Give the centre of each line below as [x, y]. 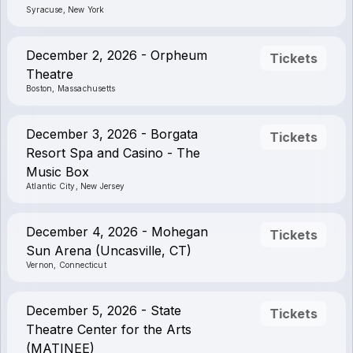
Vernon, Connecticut [66, 265]
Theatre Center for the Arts [109, 329]
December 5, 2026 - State [104, 310]
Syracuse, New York [65, 9]
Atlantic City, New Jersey [75, 186]
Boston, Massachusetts [71, 88]
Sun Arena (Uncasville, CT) [109, 251]
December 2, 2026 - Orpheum [117, 55]
